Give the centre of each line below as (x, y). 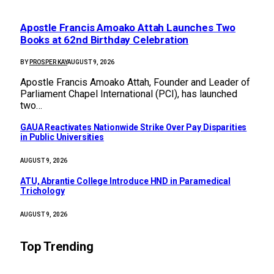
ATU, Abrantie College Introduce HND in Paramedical (125, 181)
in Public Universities (62, 137)
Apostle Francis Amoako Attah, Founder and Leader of (135, 82)
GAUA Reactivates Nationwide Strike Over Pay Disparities (134, 128)
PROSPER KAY (48, 62)
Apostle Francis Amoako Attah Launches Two (128, 28)
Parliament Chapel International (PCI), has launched (129, 94)
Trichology (43, 191)
